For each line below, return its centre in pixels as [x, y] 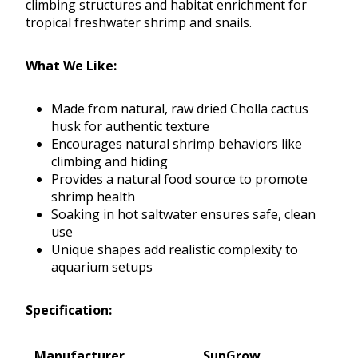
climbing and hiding [109, 162]
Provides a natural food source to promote [179, 179]
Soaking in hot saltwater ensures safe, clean [183, 215]
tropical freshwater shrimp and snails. [139, 23]
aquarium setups [102, 267]
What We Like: [71, 66]
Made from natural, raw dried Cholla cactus [180, 109]
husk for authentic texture [130, 127]
